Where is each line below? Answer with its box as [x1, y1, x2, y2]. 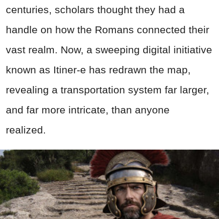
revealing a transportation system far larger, [6, 84, 209, 96]
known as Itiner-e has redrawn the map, [6, 64, 191, 76]
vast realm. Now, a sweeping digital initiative [6, 44, 212, 56]
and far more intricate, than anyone [6, 104, 170, 116]
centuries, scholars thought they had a [6, 4, 185, 16]
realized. [6, 124, 49, 136]
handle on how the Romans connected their [6, 24, 209, 36]
